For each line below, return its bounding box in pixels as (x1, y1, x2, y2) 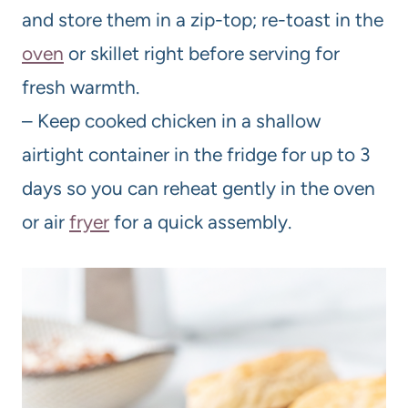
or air (22, 209, 69, 233)
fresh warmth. (22, 75, 139, 98)
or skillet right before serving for (64, 41, 340, 65)
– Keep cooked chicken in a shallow (22, 108, 321, 132)
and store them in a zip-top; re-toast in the (22, 7, 383, 31)
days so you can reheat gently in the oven (22, 176, 375, 199)
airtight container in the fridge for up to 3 (22, 142, 370, 166)
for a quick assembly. (109, 209, 291, 233)
